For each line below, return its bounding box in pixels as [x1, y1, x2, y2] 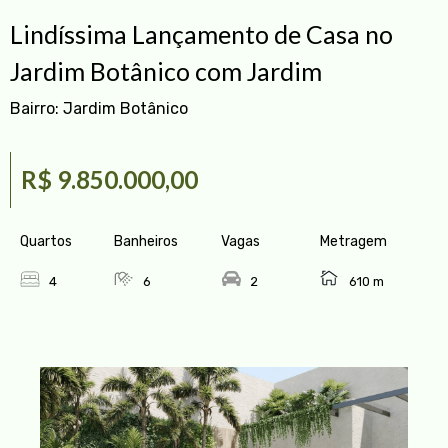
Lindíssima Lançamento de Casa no [10, 18, 393, 49]
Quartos [20, 232, 72, 250]
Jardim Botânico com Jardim [10, 55, 322, 86]
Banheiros [114, 232, 179, 250]
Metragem [319, 232, 387, 250]
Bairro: [10, 98, 63, 118]
